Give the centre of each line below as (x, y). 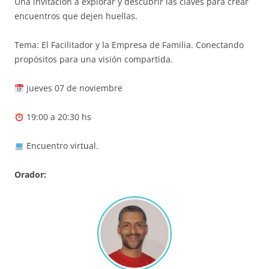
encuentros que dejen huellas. (76, 16)
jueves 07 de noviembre (73, 88)
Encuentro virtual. (61, 146)
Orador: (30, 175)
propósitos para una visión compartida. (94, 59)
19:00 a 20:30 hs (57, 117)
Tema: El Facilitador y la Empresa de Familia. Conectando (129, 45)
